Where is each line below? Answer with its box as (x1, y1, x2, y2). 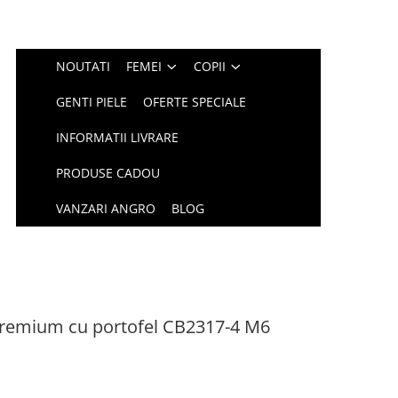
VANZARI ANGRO (56, 200, 156, 217)
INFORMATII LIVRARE (56, 129, 179, 146)
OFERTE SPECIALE (143, 93, 247, 110)
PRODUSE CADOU (56, 164, 161, 181)
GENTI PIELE (56, 93, 128, 110)
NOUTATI (56, 58, 111, 75)
